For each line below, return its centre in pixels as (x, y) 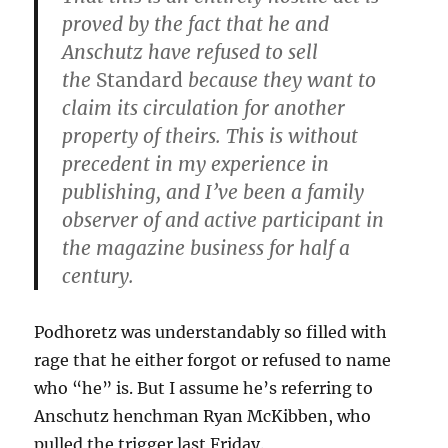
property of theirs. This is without (210, 136)
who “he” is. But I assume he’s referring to (204, 388)
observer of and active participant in (223, 220)
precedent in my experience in (196, 164)
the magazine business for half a (206, 248)
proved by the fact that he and (196, 24)
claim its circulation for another (204, 108)
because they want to (280, 80)
